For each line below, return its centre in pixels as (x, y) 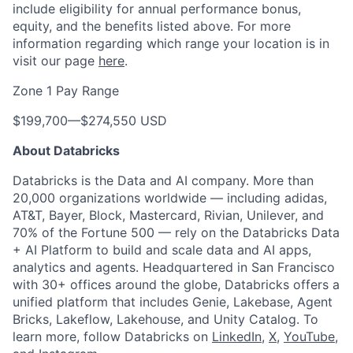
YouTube (309, 336)
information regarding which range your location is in (171, 43)
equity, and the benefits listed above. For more (152, 26)
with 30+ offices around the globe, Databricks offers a (176, 284)
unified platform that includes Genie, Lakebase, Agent (173, 302)
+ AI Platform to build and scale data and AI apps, (162, 250)
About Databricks (66, 150)
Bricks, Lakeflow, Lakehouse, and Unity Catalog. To (165, 319)
